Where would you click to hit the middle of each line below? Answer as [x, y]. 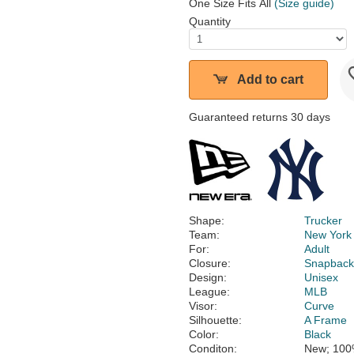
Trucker [324, 220]
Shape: [207, 220]
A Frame [326, 320]
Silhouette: [215, 320]
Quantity [210, 21]
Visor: [203, 306]
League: [209, 292]
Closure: [210, 263]
